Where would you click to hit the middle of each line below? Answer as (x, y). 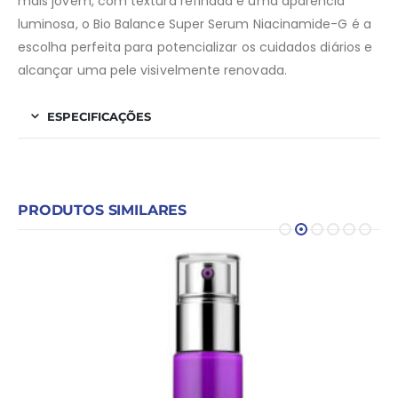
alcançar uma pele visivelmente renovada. (152, 71)
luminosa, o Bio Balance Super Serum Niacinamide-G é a (195, 24)
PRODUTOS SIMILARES (103, 211)
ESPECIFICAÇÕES (99, 117)
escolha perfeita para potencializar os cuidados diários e (195, 48)
